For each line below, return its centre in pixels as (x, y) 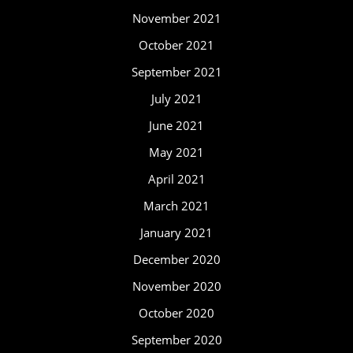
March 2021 (176, 206)
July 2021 (176, 98)
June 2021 (176, 125)
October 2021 (176, 45)
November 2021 (176, 18)
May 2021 (176, 152)
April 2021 (176, 179)
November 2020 (176, 286)
